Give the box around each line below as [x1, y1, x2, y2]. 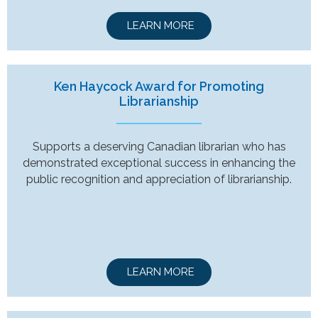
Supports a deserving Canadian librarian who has [32, 139, 286, 153]
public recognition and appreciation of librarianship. [26, 172, 292, 186]
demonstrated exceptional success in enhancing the [23, 155, 295, 170]
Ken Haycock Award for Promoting [54, 78, 264, 94]
